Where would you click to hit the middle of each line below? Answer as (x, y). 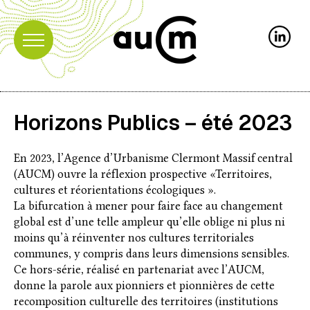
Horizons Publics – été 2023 (153, 123)
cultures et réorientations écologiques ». (115, 190)
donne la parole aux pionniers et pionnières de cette (144, 285)
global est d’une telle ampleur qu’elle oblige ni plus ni (149, 222)
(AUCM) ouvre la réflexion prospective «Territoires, (143, 174)
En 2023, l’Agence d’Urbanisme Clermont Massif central (153, 158)
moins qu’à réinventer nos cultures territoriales (134, 238)
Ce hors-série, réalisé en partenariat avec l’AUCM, (139, 270)
